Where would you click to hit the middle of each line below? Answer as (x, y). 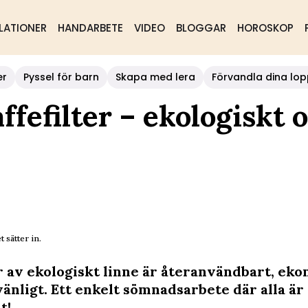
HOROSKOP (265, 28)
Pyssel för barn (61, 77)
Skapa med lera (155, 77)
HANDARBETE (90, 28)
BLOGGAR (201, 28)
